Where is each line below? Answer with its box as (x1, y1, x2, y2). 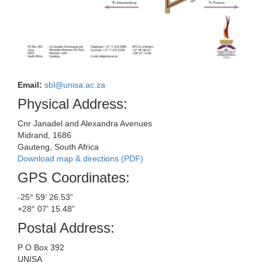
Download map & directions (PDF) (18, 154, 143, 164)
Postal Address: (18, 220, 115, 236)
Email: (18, 80, 42, 90)
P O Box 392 (18, 243, 64, 253)
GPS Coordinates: (18, 170, 130, 186)
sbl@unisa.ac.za (44, 80, 105, 90)
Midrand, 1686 (18, 130, 71, 140)
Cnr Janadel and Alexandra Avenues (18, 119, 152, 129)
